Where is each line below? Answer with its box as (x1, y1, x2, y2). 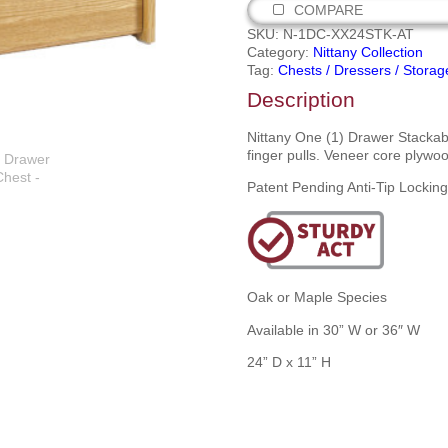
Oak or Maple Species (246, 289, 387, 306)
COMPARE (293, 2, 363, 18)
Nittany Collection (312, 44, 423, 60)
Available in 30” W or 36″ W (246, 321, 420, 338)
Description (246, 88, 355, 111)
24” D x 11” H (246, 354, 331, 371)
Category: (246, 44, 313, 60)
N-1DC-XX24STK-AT (282, 26, 414, 42)
